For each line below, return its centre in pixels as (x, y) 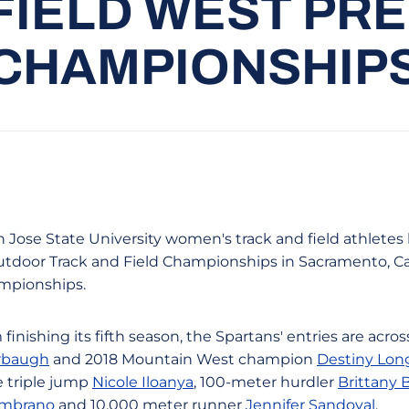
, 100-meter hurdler (266, 382)
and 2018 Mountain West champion (183, 359)
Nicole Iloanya (143, 382)
